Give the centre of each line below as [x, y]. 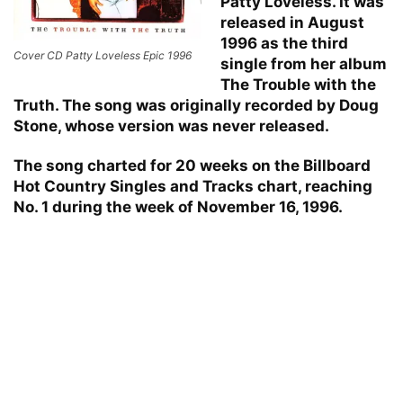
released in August [292, 22]
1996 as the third [284, 43]
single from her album [304, 63]
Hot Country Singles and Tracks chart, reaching [193, 186]
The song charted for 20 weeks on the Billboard [192, 165]
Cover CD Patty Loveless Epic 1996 [103, 55]
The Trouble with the [298, 84]
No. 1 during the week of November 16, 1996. [178, 206]
